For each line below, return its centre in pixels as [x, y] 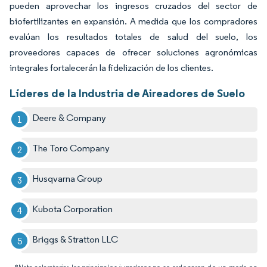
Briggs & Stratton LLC [75, 239]
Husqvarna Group [68, 178]
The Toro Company [71, 148]
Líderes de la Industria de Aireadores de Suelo [127, 93]
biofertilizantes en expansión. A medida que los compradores [133, 21]
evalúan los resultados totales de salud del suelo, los [133, 36]
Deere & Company [69, 117]
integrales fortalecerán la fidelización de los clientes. [111, 67]
